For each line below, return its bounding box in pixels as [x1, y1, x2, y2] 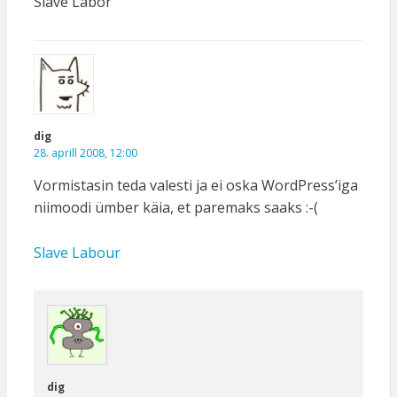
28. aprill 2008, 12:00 [33, 145, 137, 161]
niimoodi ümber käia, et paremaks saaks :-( [33, 198, 318, 218]
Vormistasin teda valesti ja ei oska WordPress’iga [33, 175, 358, 196]
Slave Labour [33, 243, 121, 263]
